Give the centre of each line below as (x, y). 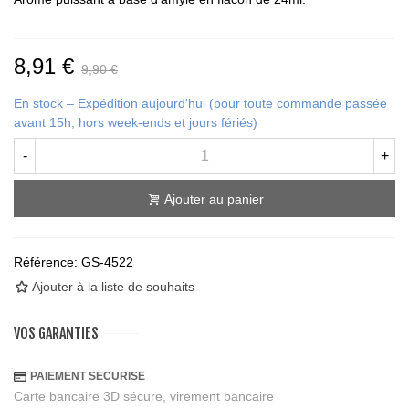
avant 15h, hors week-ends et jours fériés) (136, 123)
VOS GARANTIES (56, 334)
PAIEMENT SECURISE (88, 377)
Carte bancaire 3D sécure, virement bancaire (144, 397)
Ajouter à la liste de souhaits (113, 287)
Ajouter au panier (214, 199)
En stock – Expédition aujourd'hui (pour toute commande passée (200, 104)
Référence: (46, 262)
